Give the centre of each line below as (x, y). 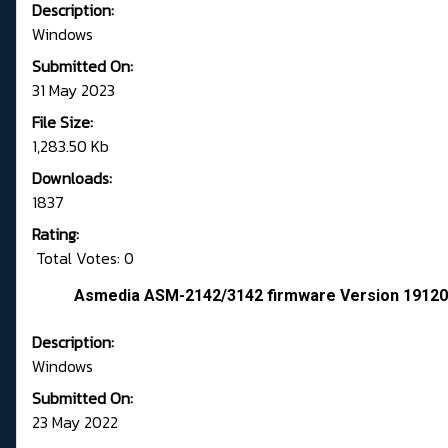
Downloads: (72, 178)
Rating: (55, 234)
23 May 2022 (75, 422)
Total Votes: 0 (83, 258)
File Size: (62, 122)
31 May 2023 (73, 90)
